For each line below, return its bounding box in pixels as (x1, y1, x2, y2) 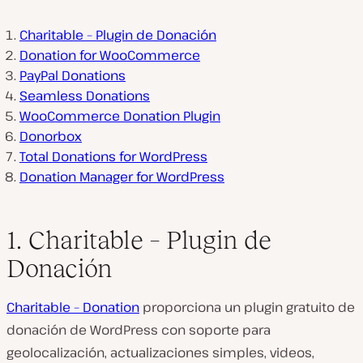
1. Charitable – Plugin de (6, 225, 271, 255)
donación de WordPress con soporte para (6, 321, 271, 340)
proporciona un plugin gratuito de (139, 298, 355, 317)
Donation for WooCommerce (19, 46, 200, 65)
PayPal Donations (19, 66, 126, 85)
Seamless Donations (19, 87, 150, 105)
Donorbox (19, 127, 82, 146)
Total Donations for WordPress (19, 147, 207, 166)
